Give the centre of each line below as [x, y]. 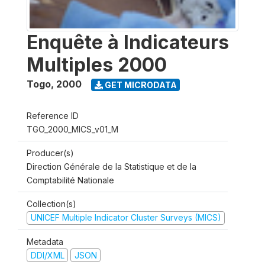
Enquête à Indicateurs [128, 42]
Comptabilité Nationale [70, 180]
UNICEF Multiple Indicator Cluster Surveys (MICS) [126, 217]
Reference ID [53, 116]
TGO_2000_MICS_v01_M [72, 129]
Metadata [45, 241]
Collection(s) [51, 204]
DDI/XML [47, 255]
